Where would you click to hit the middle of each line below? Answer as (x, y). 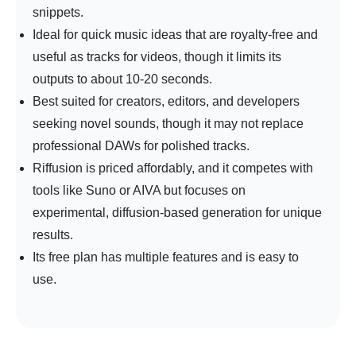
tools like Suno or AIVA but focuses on (139, 191)
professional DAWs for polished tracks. (141, 146)
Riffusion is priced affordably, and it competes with (173, 168)
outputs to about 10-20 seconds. (122, 79)
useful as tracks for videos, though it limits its (157, 57)
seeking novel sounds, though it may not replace (168, 124)
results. (53, 235)
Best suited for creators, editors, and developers (166, 102)
